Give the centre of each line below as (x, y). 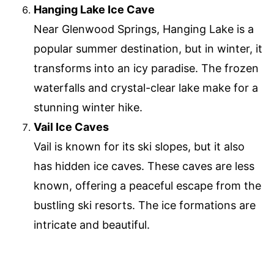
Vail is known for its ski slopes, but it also (139, 146)
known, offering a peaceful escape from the (147, 185)
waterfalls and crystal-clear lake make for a (146, 87)
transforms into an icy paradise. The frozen (146, 68)
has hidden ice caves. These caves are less (144, 166)
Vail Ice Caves (71, 127)
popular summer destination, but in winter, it (148, 48)
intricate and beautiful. (92, 224)
